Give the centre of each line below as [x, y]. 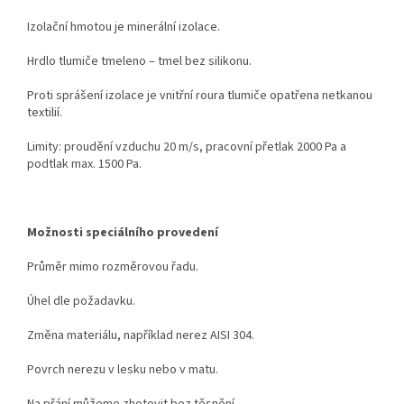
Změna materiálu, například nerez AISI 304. [141, 336]
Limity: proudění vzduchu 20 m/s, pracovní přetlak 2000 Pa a [187, 147]
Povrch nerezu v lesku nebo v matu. [123, 370]
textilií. [45, 113]
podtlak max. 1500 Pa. [84, 165]
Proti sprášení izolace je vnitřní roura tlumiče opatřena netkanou [200, 96]
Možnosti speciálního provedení [123, 233]
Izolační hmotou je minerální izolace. [124, 28]
